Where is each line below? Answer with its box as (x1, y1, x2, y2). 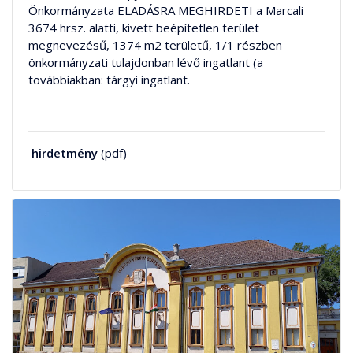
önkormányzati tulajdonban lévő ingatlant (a (28, 54, 263, 71)
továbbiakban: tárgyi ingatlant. (28, 72, 190, 88)
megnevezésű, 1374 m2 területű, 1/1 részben (28, 37, 282, 54)
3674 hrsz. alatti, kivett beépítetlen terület (28, 20, 259, 36)
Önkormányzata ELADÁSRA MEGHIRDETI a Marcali (28, 2, 303, 19)
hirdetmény (32, 145, 98, 162)
